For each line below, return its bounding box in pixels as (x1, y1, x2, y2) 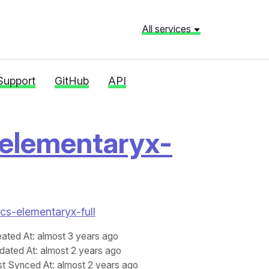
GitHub (55, 74, 89, 87)
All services (142, 23, 193, 35)
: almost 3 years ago (32, 231, 118, 242)
